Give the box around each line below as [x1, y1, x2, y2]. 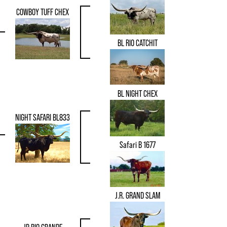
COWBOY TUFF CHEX [16, 7, 69, 18]
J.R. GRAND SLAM [115, 190, 160, 201]
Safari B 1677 [119, 139, 156, 150]
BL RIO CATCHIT [117, 37, 158, 49]
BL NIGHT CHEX [117, 88, 158, 99]
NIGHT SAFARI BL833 [15, 112, 70, 123]
